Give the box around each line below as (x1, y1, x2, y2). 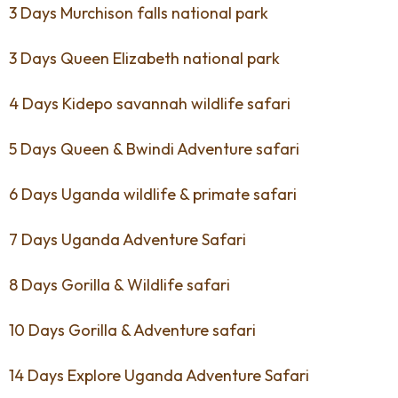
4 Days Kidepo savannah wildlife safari (9, 92, 291, 114)
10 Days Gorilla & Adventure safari (9, 319, 256, 340)
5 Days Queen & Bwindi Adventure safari (9, 138, 299, 159)
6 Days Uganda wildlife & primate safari (9, 183, 297, 204)
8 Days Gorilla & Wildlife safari (9, 274, 230, 295)
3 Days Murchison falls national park (9, 2, 268, 23)
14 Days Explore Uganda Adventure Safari (9, 364, 309, 386)
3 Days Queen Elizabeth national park (9, 47, 280, 68)
